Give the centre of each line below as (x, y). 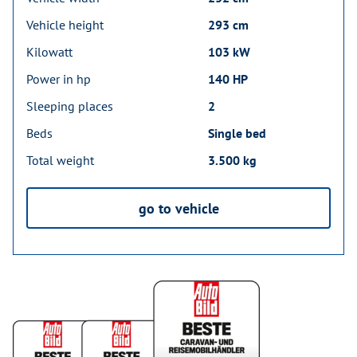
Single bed (237, 133)
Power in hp (59, 78)
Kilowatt (49, 51)
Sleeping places (70, 106)
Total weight (60, 160)
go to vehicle (178, 208)
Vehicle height (65, 24)
